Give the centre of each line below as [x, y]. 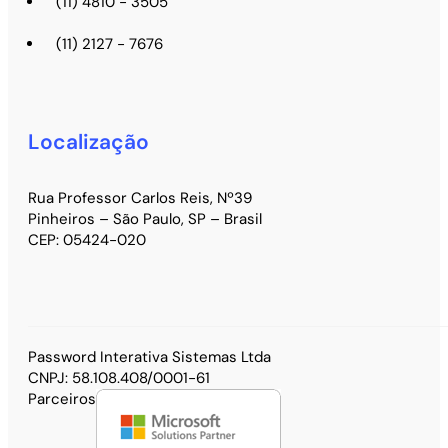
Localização [88, 141]
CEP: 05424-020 [87, 239]
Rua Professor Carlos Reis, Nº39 [140, 197]
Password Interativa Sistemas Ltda [149, 356]
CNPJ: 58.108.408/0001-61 [119, 377]
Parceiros [62, 398]
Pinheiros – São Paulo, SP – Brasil [145, 218]
